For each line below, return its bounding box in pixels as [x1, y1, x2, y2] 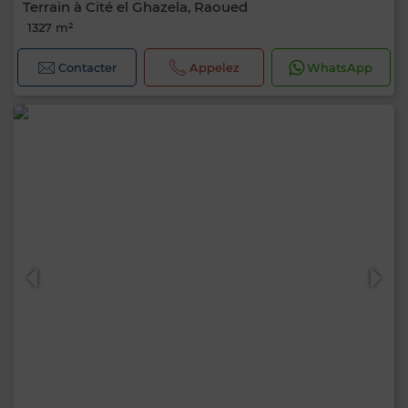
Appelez [189, 60, 240, 75]
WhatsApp [307, 60, 373, 75]
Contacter [58, 60, 117, 75]
